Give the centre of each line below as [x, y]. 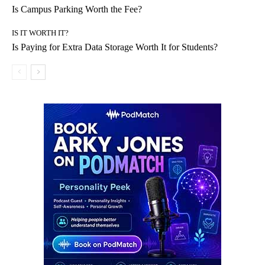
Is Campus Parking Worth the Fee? [77, 9]
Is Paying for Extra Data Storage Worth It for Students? [115, 47]
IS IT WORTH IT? [40, 33]
